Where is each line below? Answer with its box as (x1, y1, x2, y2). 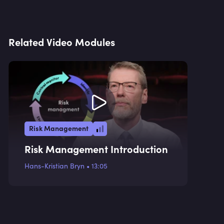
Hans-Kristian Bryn (24, 161, 84, 170)
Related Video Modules (8, 35, 115, 48)
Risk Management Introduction (24, 142, 168, 155)
